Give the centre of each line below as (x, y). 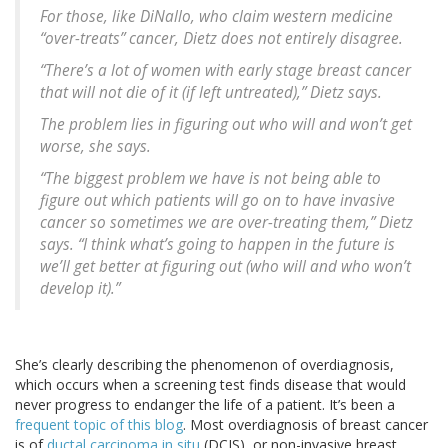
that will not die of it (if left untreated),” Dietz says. (211, 92)
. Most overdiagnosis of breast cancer (305, 424)
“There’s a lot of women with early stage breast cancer (225, 70)
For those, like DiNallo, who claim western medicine (216, 16)
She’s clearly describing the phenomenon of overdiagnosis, (204, 364)
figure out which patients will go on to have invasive (217, 200)
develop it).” (80, 288)
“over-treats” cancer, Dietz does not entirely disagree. (221, 38)
